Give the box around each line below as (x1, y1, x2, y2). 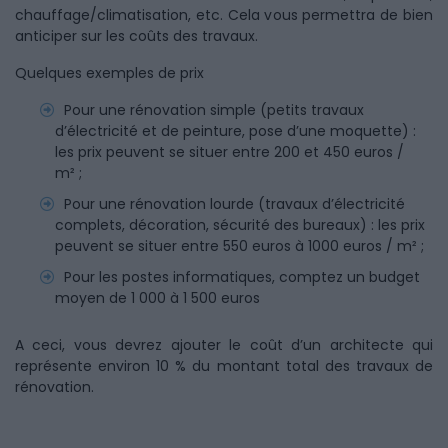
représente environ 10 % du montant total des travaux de (15, 356, 433, 376)
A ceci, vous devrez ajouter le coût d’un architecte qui (15, 335, 433, 355)
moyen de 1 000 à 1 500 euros (55, 288, 260, 308)
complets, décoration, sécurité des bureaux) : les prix (55, 215, 425, 235)
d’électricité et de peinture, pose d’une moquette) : (55, 121, 416, 141)
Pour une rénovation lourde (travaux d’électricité (64, 194, 405, 214)
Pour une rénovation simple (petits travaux (64, 100, 364, 120)
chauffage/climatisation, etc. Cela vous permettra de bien (15, 5, 433, 25)
